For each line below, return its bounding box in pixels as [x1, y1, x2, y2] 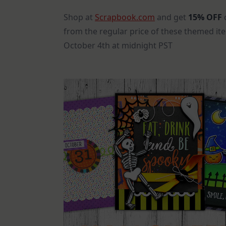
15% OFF [188, 12, 222, 23]
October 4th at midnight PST [64, 40, 173, 51]
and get [155, 12, 188, 23]
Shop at [64, 12, 95, 23]
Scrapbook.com [95, 12, 155, 23]
